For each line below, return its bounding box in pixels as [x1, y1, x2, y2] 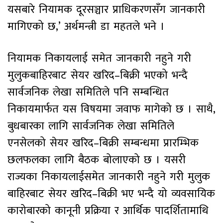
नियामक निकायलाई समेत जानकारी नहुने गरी [7, 49, 191, 68]
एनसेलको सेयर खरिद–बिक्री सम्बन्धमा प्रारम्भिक [7, 133, 199, 152]
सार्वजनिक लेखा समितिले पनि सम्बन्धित [7, 83, 169, 102]
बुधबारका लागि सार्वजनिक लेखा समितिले [7, 116, 174, 135]
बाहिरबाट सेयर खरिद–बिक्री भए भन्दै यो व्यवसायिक [7, 184, 215, 203]
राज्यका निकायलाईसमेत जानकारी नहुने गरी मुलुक [7, 167, 210, 186]
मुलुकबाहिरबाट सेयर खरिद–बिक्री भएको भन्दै [7, 66, 188, 85]
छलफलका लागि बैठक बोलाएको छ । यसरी [7, 150, 186, 169]
